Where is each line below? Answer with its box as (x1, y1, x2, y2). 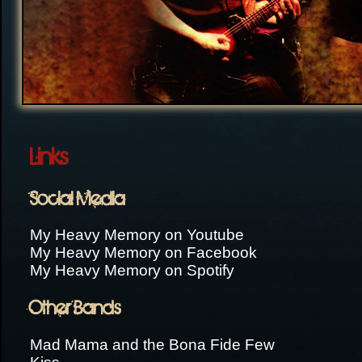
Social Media (30, 187, 125, 209)
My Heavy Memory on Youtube (30, 226, 244, 244)
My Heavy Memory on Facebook (30, 244, 257, 262)
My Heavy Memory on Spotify (30, 262, 234, 280)
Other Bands (30, 297, 121, 319)
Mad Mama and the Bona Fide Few (30, 335, 275, 353)
